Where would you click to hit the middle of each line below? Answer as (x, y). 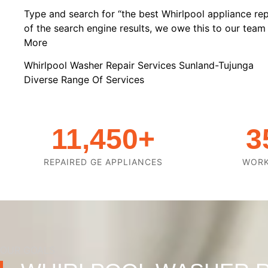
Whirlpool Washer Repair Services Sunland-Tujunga (140, 66)
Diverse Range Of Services (84, 80)
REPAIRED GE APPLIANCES (103, 162)
